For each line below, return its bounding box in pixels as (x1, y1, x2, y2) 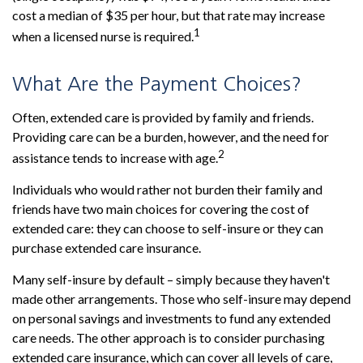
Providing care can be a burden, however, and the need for (12, 128, 329, 144)
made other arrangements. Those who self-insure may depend (12, 290, 351, 306)
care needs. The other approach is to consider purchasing (12, 329, 325, 345)
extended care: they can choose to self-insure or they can (12, 220, 323, 236)
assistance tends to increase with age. (12, 149, 218, 165)
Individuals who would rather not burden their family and (12, 181, 322, 197)
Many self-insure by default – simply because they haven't (12, 271, 330, 287)
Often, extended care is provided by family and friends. (12, 109, 314, 125)
